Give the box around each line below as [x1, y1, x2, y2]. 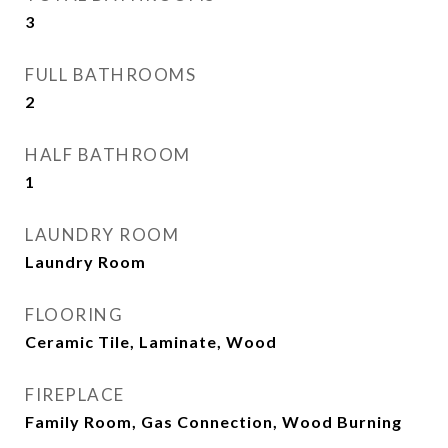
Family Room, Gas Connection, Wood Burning [25, 412, 402, 431]
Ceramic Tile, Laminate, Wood [25, 332, 277, 351]
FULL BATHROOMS [25, 64, 196, 85]
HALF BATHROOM [25, 144, 191, 165]
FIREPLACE [25, 384, 125, 405]
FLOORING [25, 304, 123, 325]
